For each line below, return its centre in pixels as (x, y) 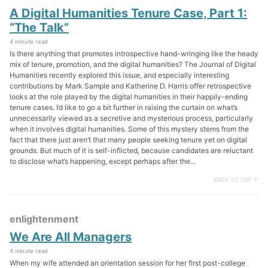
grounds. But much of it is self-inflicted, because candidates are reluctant (131, 150)
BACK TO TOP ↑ (236, 180)
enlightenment (44, 219)
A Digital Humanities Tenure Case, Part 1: (128, 13)
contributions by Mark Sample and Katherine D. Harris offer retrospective (130, 86)
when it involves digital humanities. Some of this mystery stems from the (129, 129)
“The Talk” (39, 27)
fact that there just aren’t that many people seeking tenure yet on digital (128, 139)
